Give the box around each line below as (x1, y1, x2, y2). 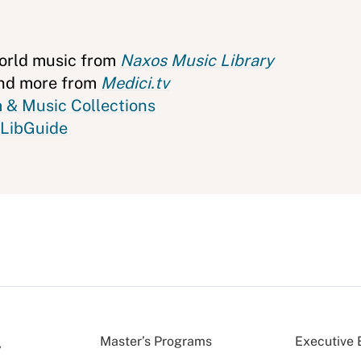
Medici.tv (101, 73, 169, 93)
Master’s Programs (100, 334, 212, 349)
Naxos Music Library (120, 51, 274, 70)
